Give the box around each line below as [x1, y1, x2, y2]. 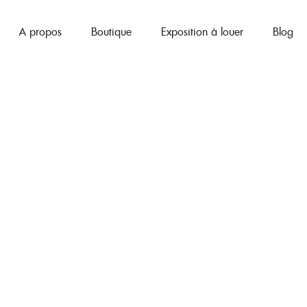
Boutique [90, 25, 132, 38]
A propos [19, 25, 62, 38]
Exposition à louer [160, 25, 243, 38]
